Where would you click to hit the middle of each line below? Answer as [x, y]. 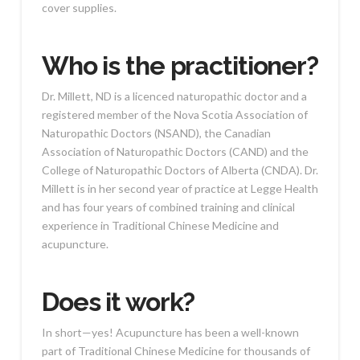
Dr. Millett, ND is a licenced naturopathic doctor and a [174, 96]
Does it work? [118, 301]
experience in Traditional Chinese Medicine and [160, 225]
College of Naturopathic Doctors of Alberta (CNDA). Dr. [180, 170]
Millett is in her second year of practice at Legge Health [180, 188]
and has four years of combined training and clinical [168, 207]
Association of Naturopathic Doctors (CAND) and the [175, 151]
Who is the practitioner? [180, 65]
